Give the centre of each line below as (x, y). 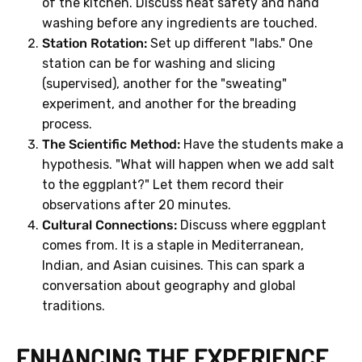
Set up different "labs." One (230, 44)
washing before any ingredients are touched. (180, 23)
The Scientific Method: (111, 145)
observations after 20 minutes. (137, 205)
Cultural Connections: (109, 225)
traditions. (74, 306)
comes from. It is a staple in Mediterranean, (173, 246)
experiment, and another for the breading (169, 104)
